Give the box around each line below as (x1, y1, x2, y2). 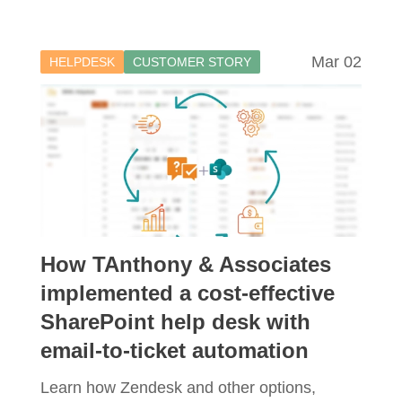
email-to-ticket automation (40, 338, 309, 363)
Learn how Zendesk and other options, (40, 379, 316, 398)
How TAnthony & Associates (40, 252, 331, 277)
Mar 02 (311, 53, 362, 72)
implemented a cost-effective (40, 281, 335, 306)
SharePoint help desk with (40, 310, 310, 335)
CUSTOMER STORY (133, 55, 251, 70)
